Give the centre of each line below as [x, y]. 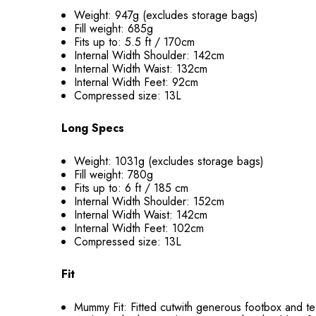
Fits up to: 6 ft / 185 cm [132, 188]
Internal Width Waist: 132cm [141, 69]
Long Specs [93, 128]
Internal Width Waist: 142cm [141, 215]
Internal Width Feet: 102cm [139, 228]
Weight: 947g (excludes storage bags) [166, 15]
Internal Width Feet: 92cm [136, 82]
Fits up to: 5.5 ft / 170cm [135, 42]
